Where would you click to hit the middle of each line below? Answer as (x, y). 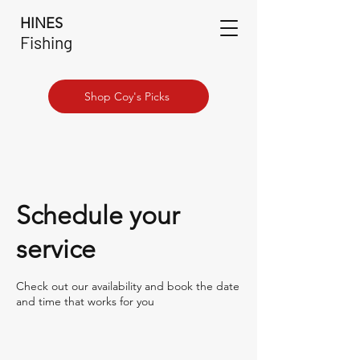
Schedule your (98, 215)
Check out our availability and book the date (128, 286)
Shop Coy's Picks (127, 96)
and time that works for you (85, 301)
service (56, 249)
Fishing (46, 42)
